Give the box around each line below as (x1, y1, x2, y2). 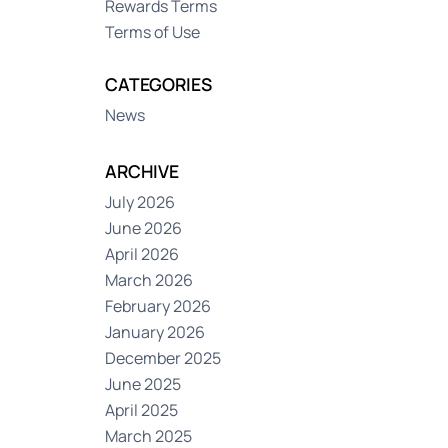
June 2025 (105, 373, 182, 395)
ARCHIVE (105, 159, 180, 183)
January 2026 (105, 321, 206, 343)
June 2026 (105, 217, 183, 239)
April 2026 (105, 243, 180, 265)
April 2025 (105, 399, 179, 421)
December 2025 (105, 347, 222, 369)
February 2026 (105, 295, 212, 317)
